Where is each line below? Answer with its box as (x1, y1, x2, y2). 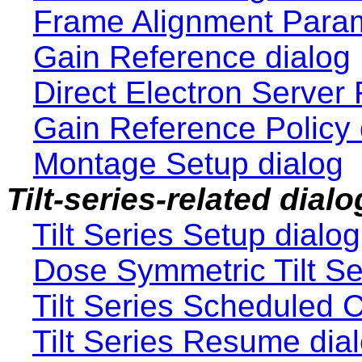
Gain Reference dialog (33, 40, 351, 75)
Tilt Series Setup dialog (32, 217, 360, 253)
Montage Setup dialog (33, 146, 343, 182)
